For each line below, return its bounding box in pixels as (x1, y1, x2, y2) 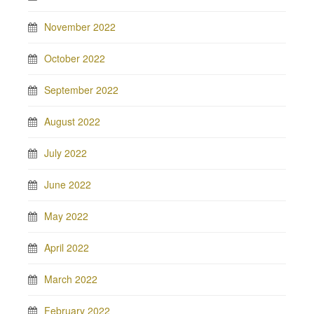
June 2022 (44, 177, 91, 191)
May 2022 (44, 208, 88, 223)
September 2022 (44, 82, 118, 97)
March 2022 (44, 271, 97, 286)
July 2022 (44, 145, 87, 160)
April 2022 (44, 240, 89, 254)
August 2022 (44, 114, 100, 128)
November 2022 (44, 19, 116, 34)
